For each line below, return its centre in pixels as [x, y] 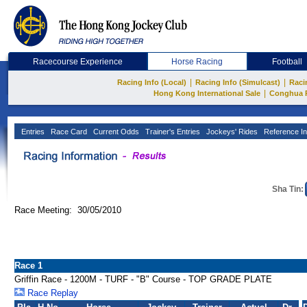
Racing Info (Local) [152, 82]
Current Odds [115, 132]
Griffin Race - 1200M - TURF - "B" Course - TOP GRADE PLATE [143, 279]
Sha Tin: [288, 189]
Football [287, 62]
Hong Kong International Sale [207, 93]
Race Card [68, 132]
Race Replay [51, 293]
